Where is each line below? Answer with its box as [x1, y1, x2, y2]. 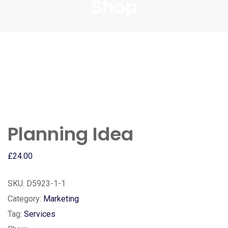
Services [24, 209, 55, 219]
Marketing [43, 194, 79, 204]
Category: [8, 194, 41, 204]
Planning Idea [8, 121, 133, 147]
